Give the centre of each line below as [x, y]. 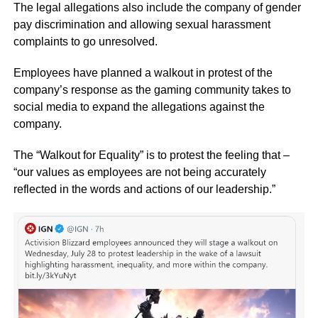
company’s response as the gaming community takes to [152, 90]
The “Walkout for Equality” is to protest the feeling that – [151, 155]
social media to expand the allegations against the [139, 107]
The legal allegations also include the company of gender [157, 7]
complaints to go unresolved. [85, 42]
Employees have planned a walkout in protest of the [143, 73]
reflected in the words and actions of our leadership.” [144, 189]
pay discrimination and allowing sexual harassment [142, 24]
